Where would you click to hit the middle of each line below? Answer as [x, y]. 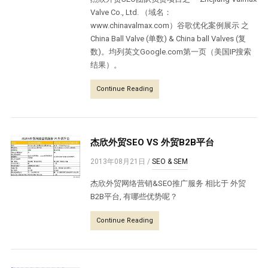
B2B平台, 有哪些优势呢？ [134, 197]
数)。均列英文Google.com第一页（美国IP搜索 [171, 52]
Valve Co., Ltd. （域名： [131, 12]
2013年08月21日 [118, 162]
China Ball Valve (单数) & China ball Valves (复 [168, 39]
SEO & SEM [170, 162]
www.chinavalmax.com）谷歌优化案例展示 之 [170, 25]
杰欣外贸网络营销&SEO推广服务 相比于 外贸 [168, 183]
